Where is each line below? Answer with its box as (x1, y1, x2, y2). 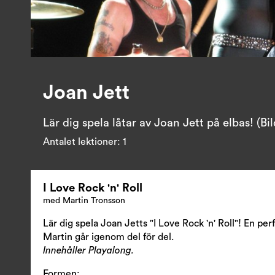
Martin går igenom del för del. (43, 232, 174, 242)
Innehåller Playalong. (43, 246, 134, 256)
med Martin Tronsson (43, 196, 125, 206)
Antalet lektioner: (43, 137, 123, 147)
